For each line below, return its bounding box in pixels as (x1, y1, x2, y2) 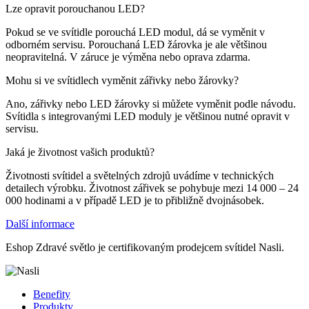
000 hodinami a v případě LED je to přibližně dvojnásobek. (6, 195, 264, 207)
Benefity (33, 288, 70, 301)
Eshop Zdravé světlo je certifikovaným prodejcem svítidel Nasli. (6, 241, 284, 254)
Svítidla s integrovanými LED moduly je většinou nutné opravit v (6, 110, 290, 123)
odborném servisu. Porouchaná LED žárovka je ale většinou (6, 39, 267, 51)
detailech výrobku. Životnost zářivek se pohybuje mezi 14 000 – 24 (6, 182, 299, 195)
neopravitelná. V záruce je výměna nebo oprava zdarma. (6, 51, 250, 63)
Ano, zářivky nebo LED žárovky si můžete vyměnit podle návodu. (6, 98, 296, 110)
